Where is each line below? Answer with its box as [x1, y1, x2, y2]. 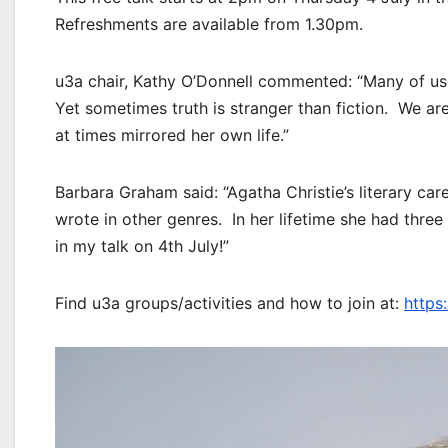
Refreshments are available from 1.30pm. [55, 13, 363, 34]
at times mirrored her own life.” [55, 124, 289, 145]
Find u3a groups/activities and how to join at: [55, 292, 404, 313]
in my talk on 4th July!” [55, 235, 229, 256]
